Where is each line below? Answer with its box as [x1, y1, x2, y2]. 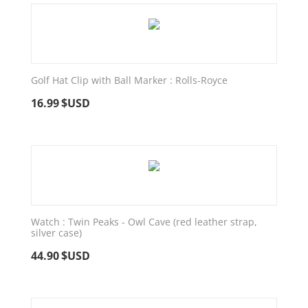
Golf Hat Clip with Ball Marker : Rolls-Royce [31, 73, 228, 87]
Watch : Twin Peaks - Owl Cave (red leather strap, [31, 214, 257, 228]
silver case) [31, 225, 82, 239]
